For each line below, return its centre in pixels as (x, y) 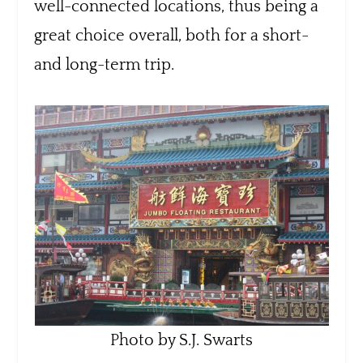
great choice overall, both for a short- (172, 35)
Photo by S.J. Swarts (181, 340)
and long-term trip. (105, 64)
